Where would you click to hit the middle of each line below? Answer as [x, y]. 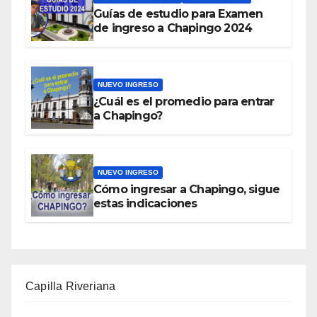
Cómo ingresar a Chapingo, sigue [187, 190]
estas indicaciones [145, 204]
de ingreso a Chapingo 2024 [173, 28]
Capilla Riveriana [71, 287]
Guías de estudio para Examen [178, 14]
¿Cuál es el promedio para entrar [184, 102]
